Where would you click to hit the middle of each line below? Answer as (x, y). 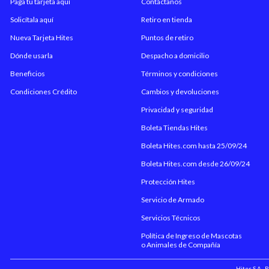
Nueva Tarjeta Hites (42, 38)
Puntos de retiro (168, 38)
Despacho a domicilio (175, 56)
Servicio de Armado (173, 200)
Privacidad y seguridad (177, 110)
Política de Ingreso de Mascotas (192, 236)
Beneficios (28, 74)
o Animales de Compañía (181, 245)
